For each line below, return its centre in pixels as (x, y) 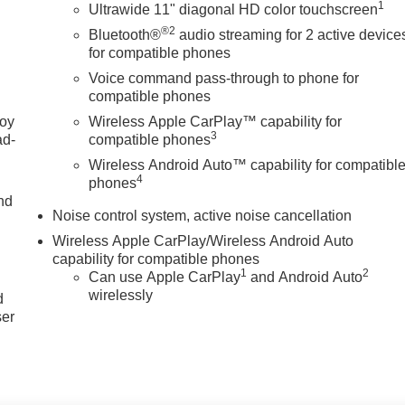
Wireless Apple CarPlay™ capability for (216, 121)
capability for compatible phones (156, 259)
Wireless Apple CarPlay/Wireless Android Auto (203, 240)
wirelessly (121, 295)
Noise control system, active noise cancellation (202, 215)
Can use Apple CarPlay (165, 277)
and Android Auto (305, 277)
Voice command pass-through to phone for (224, 78)
